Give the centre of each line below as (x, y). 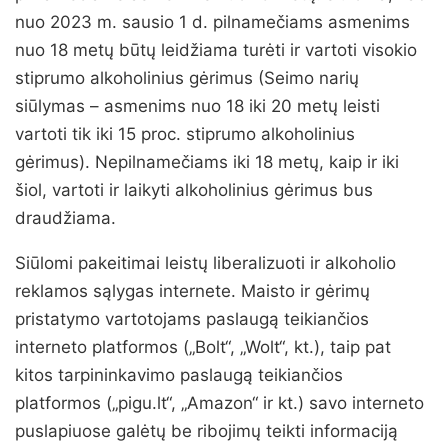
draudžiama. (70, 218)
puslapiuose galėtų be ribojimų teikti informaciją (206, 431)
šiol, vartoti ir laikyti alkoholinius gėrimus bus (194, 190)
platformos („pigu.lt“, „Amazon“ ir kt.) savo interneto (219, 403)
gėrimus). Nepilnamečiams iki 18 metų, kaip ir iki (207, 162)
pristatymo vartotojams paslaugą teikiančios (192, 319)
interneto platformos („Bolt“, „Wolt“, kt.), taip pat (203, 347)
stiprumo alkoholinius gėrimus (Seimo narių (187, 78)
